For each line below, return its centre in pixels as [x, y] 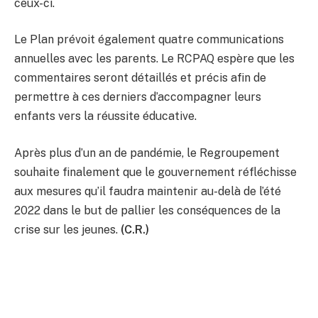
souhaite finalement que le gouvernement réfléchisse [155, 172]
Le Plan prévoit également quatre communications [149, 40]
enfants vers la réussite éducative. [105, 116]
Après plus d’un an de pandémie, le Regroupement [147, 153]
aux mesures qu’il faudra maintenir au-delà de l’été [148, 192]
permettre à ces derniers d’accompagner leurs [138, 97]
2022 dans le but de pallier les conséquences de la [147, 211]
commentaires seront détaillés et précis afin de [140, 78]
